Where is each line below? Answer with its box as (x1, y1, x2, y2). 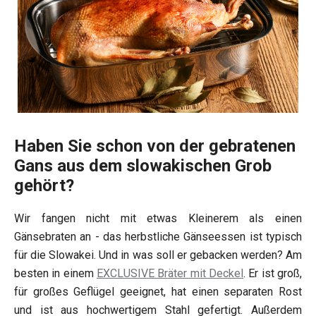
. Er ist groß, (243, 267, 302, 281)
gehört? (14, 176, 74, 196)
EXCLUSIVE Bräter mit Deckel (97, 267, 243, 281)
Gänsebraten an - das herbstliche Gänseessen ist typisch (14, 230, 302, 244)
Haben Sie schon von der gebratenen (14, 136, 296, 157)
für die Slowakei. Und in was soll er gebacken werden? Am (14, 248, 302, 262)
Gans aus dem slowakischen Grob (14, 156, 272, 176)
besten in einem (14, 267, 97, 281)
